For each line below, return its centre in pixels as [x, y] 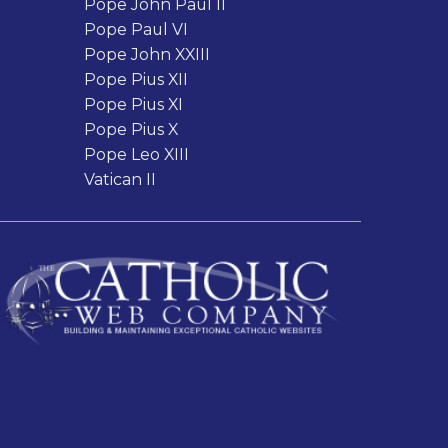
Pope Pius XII [135, 79]
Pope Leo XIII [136, 154]
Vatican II [119, 179]
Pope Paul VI [135, 29]
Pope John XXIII [146, 54]
